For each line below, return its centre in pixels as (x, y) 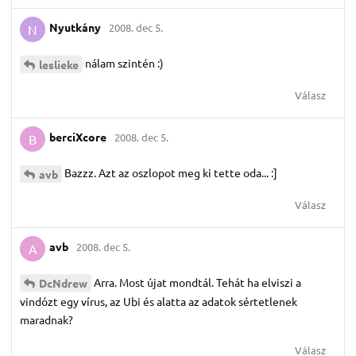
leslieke (59, 64)
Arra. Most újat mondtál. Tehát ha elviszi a (197, 282)
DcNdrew (63, 283)
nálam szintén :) (124, 62)
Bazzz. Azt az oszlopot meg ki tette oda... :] (171, 172)
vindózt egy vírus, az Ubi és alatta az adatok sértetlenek (159, 302)
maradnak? (46, 320)
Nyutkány (75, 27)
